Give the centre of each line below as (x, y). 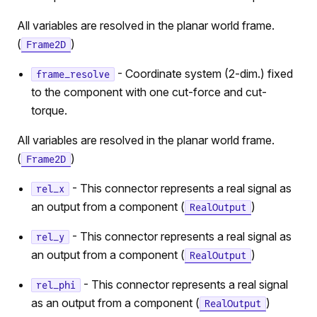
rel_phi (56, 285)
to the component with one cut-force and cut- (149, 92)
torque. (49, 110)
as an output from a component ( (115, 303)
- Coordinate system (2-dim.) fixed (204, 74)
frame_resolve (73, 74)
